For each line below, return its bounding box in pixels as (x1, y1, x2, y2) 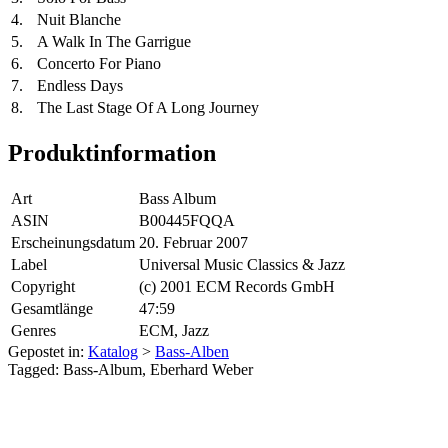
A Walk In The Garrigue (37, 33, 191, 51)
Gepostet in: (8, 343, 88, 361)
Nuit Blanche (37, 11, 121, 29)
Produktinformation (8, 140, 216, 167)
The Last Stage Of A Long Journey (37, 99, 259, 117)
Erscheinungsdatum (11, 234, 135, 252)
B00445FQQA (139, 212, 235, 230)
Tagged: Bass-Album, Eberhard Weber (8, 361, 253, 379)
